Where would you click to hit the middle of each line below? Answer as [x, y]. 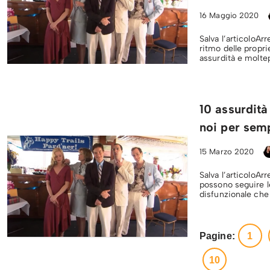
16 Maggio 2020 [229, 15]
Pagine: [217, 236]
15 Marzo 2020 [227, 152]
